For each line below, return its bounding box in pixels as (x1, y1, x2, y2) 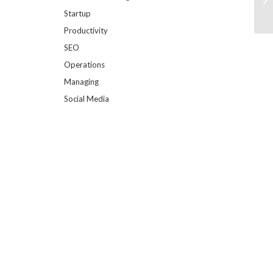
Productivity (64, 26, 108, 36)
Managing (64, 77, 99, 87)
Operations (64, 60, 105, 70)
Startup (64, 9, 91, 19)
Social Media (64, 94, 110, 104)
